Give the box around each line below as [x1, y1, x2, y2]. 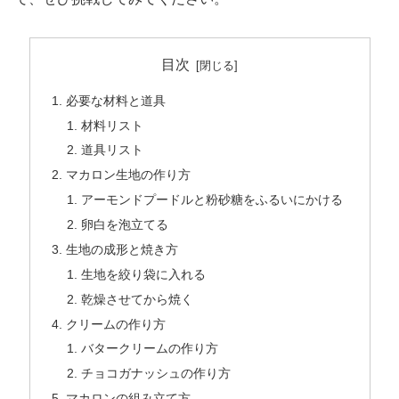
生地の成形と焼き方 [65, 241, 178, 256]
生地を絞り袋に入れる [81, 266, 207, 281]
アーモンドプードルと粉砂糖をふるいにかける [81, 192, 344, 208]
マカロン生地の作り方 [65, 167, 191, 183]
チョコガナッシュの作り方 [81, 366, 232, 381]
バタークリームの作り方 [81, 341, 219, 356]
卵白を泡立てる [81, 217, 169, 232]
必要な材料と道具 [65, 93, 166, 108]
